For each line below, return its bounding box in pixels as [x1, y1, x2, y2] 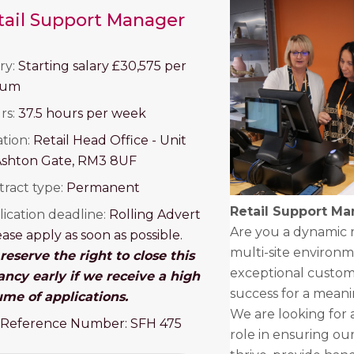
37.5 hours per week [18, 106, 146, 121]
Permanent [66, 180, 140, 195]
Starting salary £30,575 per [18, 58, 186, 73]
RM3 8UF [77, 153, 137, 168]
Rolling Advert [109, 207, 201, 222]
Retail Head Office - [33, 133, 160, 148]
